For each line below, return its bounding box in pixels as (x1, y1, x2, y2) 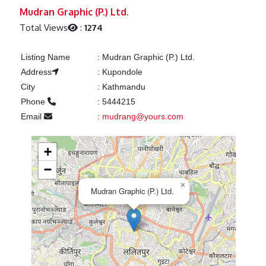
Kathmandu (99, 82, 145, 92)
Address (20, 67, 52, 77)
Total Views (20, 22, 68, 34)
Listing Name (20, 52, 70, 62)
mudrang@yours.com (102, 112, 183, 122)
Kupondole (99, 67, 142, 77)
